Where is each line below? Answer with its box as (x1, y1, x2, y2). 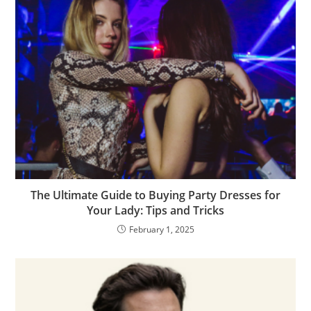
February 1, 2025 (128, 223, 194, 235)
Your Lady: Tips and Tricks (87, 202, 224, 218)
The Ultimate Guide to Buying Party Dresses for (31, 187, 280, 203)
